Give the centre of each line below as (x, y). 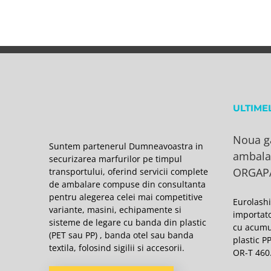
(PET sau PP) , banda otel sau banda (122, 235)
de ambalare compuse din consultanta (128, 184)
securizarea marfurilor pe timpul (116, 159)
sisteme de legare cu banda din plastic (128, 223)
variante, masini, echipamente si (116, 210)
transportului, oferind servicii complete (129, 172)
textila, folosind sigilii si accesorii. (117, 248)
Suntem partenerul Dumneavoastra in (126, 146)
